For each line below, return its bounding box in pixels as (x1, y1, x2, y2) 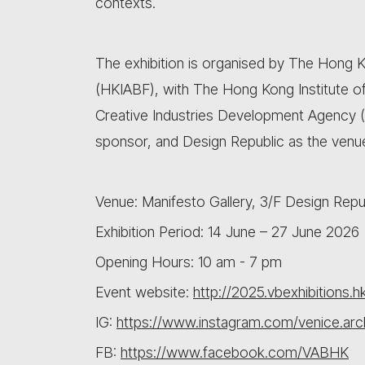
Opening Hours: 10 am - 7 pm (95, 253, 282, 270)
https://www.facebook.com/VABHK (121, 344, 349, 361)
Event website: (95, 284, 193, 301)
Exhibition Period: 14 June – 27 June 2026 (95, 223, 359, 240)
